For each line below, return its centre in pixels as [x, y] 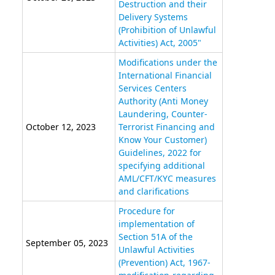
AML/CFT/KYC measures [167, 179]
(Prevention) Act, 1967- [164, 263]
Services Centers [152, 88]
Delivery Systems [153, 17]
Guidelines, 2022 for [160, 153]
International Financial [165, 76]
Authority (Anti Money [163, 101]
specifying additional [161, 166]
